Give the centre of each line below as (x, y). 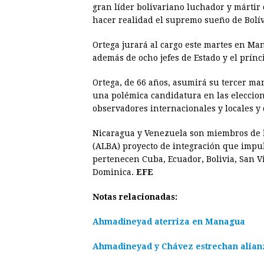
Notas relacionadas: (135, 197)
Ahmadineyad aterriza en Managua (169, 221)
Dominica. (114, 172)
